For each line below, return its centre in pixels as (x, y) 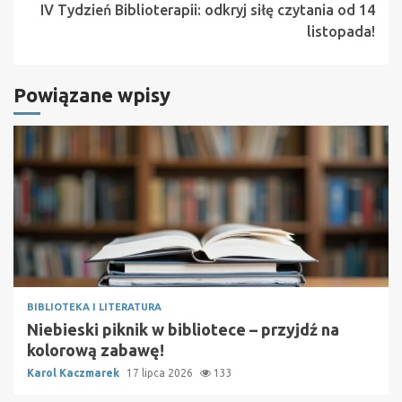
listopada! (341, 31)
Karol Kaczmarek (74, 372)
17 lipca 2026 (161, 372)
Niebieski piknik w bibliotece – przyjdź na (183, 329)
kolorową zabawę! (96, 350)
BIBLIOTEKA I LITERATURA (94, 306)
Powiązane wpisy (92, 94)
